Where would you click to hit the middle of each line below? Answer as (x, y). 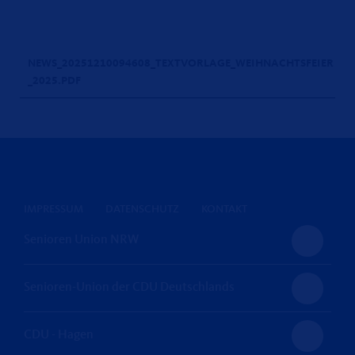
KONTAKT (224, 209)
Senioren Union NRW (81, 240)
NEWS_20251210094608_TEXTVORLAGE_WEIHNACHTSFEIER (181, 63)
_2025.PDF (54, 81)
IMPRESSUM (53, 209)
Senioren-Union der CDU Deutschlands (129, 288)
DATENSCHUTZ (142, 209)
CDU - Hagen (59, 335)
